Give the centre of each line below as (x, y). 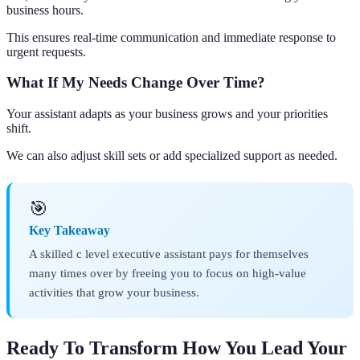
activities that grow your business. (114, 292)
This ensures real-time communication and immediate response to (171, 37)
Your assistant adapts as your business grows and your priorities (167, 114)
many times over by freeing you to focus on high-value (168, 273)
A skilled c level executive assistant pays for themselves (169, 254)
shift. (19, 129)
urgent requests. (46, 51)
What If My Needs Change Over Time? (136, 83)
